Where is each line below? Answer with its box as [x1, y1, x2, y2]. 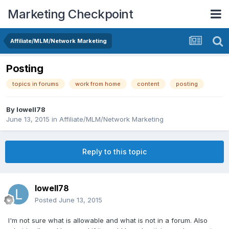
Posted [35, 196, 59, 204]
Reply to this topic [82, 147, 147, 156]
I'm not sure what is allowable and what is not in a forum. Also [8, 216, 208, 225]
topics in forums [12, 80, 59, 88]
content [137, 80, 159, 88]
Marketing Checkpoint [8, 6, 133, 21]
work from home [75, 80, 121, 88]
